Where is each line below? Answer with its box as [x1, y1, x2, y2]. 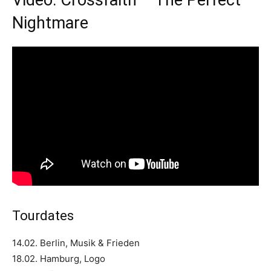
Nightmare [12, 13, 88, 33]
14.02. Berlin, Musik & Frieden [12, 237, 140, 249]
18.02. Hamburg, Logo [12, 252, 105, 264]
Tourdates [12, 207, 74, 223]
